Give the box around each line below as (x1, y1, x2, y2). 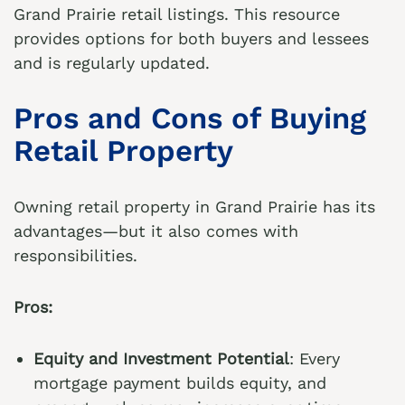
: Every (289, 349, 340, 368)
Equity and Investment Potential (33, 349, 289, 368)
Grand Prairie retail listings (14, 5, 224, 24)
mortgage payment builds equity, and (33, 373, 326, 392)
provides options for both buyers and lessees (14, 29, 369, 48)
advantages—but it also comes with (14, 221, 298, 240)
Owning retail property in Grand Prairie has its (14, 197, 375, 216)
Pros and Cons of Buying (14, 100, 366, 136)
